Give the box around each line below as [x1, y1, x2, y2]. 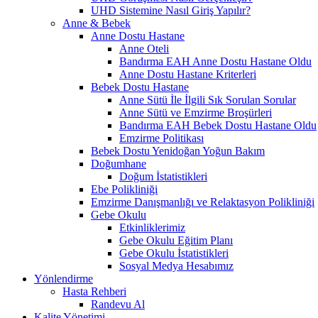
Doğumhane [91, 157, 146, 170]
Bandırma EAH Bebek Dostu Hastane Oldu [119, 119, 317, 131]
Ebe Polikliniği [91, 182, 158, 195]
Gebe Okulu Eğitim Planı [119, 234, 233, 246]
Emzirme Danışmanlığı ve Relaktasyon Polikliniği [91, 195, 314, 208]
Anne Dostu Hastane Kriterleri [119, 67, 256, 80]
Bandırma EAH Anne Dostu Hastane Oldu [119, 55, 312, 67]
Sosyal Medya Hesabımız [119, 259, 234, 272]
